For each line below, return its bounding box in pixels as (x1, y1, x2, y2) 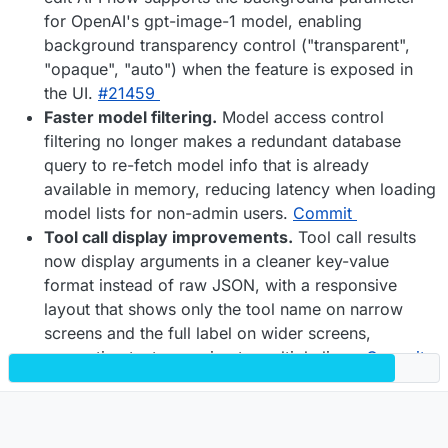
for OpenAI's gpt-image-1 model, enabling (44, 10, 362, 31)
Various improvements (231, 394, 404, 415)
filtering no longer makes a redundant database (44, 130, 401, 151)
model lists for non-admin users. (44, 202, 293, 223)
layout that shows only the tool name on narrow (44, 298, 403, 319)
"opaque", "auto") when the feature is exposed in (44, 58, 413, 79)
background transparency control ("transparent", (44, 34, 410, 55)
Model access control (217, 106, 384, 127)
